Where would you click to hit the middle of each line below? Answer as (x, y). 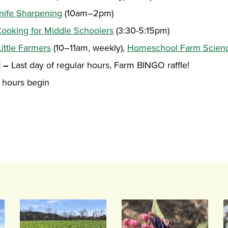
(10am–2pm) (88, 13)
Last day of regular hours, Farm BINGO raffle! (100, 65)
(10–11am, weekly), (89, 48)
